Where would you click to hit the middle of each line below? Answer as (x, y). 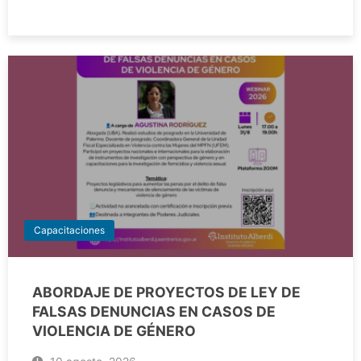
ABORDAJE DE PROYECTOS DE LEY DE (166, 293)
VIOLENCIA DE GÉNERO (114, 331)
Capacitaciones (69, 230)
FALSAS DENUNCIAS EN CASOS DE (154, 312)
